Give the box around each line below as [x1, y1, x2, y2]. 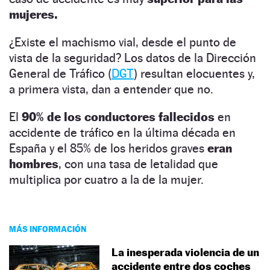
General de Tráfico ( [9, 66, 111, 81]
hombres [9, 156, 58, 171]
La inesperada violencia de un [111, 245, 259, 259]
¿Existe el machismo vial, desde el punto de [9, 34, 236, 49]
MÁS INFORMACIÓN [9, 223, 86, 234]
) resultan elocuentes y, [134, 66, 255, 81]
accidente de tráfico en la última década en [9, 125, 236, 140]
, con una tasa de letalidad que [58, 156, 218, 171]
